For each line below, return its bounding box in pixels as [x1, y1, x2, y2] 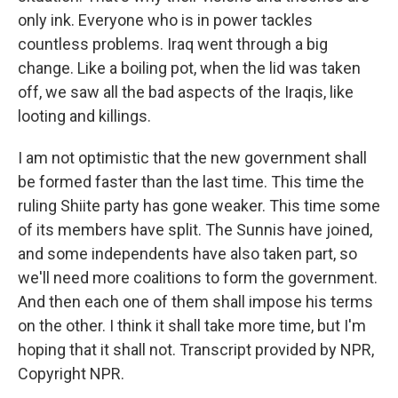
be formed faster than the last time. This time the [18, 172, 364, 191]
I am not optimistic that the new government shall [18, 148, 367, 167]
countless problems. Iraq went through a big [18, 35, 328, 53]
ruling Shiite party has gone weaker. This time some [18, 196, 380, 215]
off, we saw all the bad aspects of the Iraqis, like [18, 83, 354, 101]
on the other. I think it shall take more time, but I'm [18, 316, 366, 335]
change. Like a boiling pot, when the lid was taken [18, 59, 361, 77]
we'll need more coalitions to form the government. [18, 268, 378, 287]
